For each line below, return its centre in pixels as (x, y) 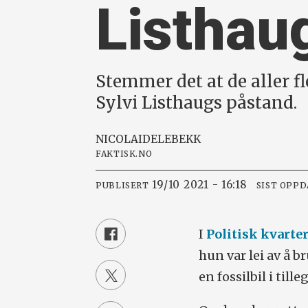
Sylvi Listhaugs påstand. (197, 102)
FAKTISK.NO (124, 154)
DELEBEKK (172, 140)
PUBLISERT (122, 185)
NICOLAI (119, 140)
